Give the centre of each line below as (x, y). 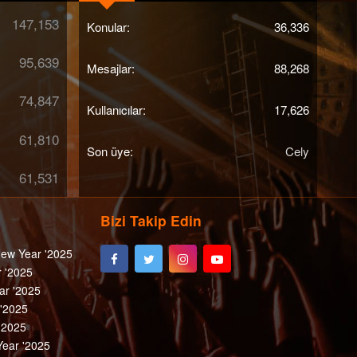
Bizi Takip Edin (151, 221)
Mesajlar (109, 68)
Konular (106, 26)
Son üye (108, 151)
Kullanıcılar (114, 109)
